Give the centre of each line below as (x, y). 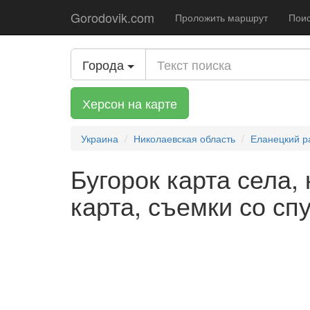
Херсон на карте (130, 103)
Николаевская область (184, 138)
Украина (100, 138)
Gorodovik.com (112, 17)
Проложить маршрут (221, 17)
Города (103, 64)
